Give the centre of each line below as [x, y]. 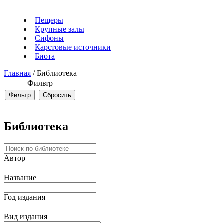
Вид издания [26, 216]
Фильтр [40, 83]
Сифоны [49, 38]
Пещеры [49, 20]
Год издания [25, 197]
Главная [17, 73]
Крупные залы [59, 29]
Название [20, 177]
